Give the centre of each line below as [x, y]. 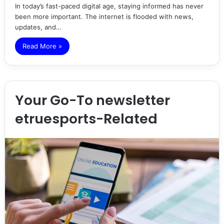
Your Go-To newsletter [92, 100]
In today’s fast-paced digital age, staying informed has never [109, 6]
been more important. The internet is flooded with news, [104, 17]
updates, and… [38, 27]
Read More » [42, 46]
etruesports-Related [86, 119]
